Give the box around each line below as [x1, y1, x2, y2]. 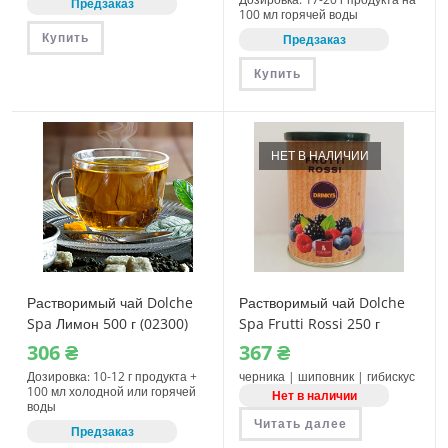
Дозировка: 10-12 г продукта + [27, 368, 198, 386]
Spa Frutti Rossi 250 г [239, 314, 380, 334]
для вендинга [27, 335, 116, 355]
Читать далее [254, 415, 347, 433]
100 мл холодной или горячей [27, 383, 197, 401]
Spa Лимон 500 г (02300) [27, 314, 189, 334]
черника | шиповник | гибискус [239, 368, 415, 386]
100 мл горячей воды [239, 6, 358, 24]
